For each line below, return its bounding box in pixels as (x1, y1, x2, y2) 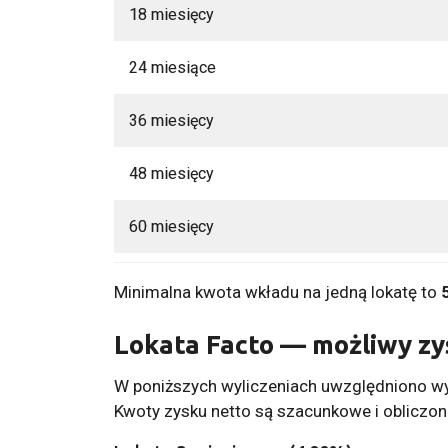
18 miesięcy (129, 4, 215, 24)
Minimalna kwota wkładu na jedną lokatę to (114, 281, 441, 302)
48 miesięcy (129, 163, 215, 183)
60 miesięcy (129, 216, 215, 236)
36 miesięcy (129, 110, 215, 130)
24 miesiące (129, 57, 217, 77)
